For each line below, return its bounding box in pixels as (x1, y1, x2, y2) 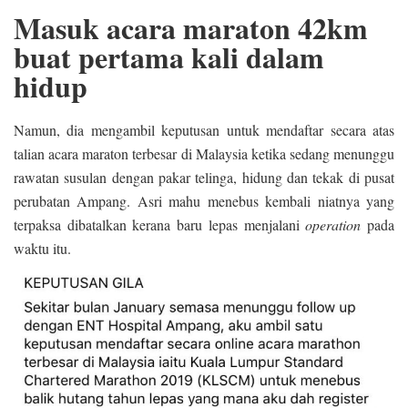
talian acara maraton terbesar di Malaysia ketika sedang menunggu (14, 143, 394, 163)
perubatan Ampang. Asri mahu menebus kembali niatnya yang (14, 190, 394, 210)
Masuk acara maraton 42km (14, 5, 368, 49)
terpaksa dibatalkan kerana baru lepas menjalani (14, 214, 306, 234)
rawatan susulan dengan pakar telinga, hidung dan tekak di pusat (14, 167, 394, 187)
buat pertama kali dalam (14, 35, 324, 78)
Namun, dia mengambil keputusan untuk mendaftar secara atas (14, 119, 394, 139)
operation (305, 214, 362, 234)
